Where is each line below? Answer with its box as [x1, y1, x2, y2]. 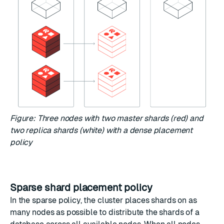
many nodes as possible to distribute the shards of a [10, 207, 199, 217]
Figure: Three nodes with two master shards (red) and [10, 113, 203, 123]
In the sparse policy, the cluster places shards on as [10, 195, 197, 205]
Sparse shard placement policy [10, 182, 155, 193]
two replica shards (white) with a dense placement [10, 125, 193, 135]
